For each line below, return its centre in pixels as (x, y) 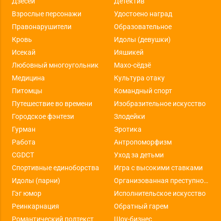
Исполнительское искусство (160, 193)
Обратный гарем (141, 206)
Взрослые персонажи (46, 14)
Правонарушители (41, 26)
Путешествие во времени (52, 103)
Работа (23, 142)
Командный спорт (143, 91)
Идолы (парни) (36, 180)
